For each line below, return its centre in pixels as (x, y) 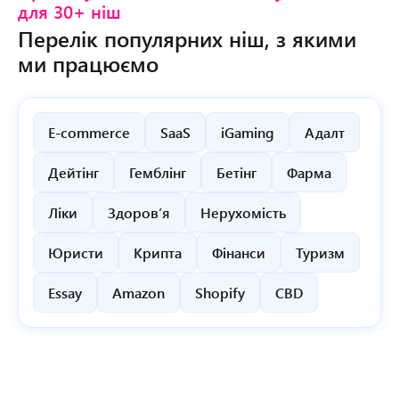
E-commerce (89, 132)
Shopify (220, 292)
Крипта (158, 252)
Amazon (138, 292)
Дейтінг (73, 172)
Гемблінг (158, 172)
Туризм (320, 252)
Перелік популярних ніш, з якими (187, 38)
